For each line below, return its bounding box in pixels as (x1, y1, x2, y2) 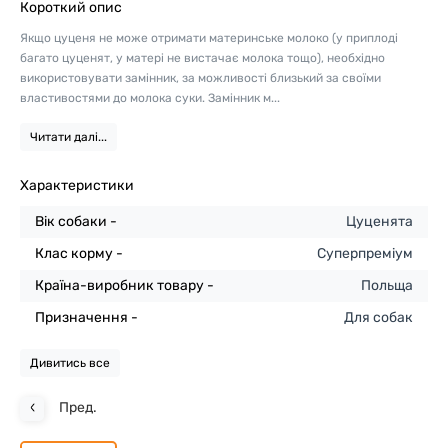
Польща (361, 277, 413, 294)
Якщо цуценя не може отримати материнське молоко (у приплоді (20, 31, 398, 45)
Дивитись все (30, 356, 110, 370)
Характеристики (20, 177, 134, 194)
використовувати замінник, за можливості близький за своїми (20, 71, 381, 85)
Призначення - (35, 309, 138, 326)
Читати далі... (30, 130, 107, 144)
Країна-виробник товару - (35, 277, 214, 294)
